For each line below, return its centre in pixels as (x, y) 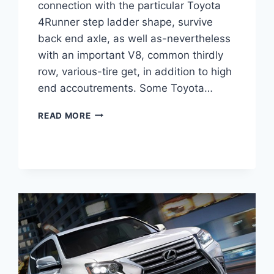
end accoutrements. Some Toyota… (126, 88)
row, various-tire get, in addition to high (135, 71)
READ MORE (65, 115)
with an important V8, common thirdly (131, 55)
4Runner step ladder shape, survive (126, 22)
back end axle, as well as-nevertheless (135, 38)
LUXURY (109, 164)
